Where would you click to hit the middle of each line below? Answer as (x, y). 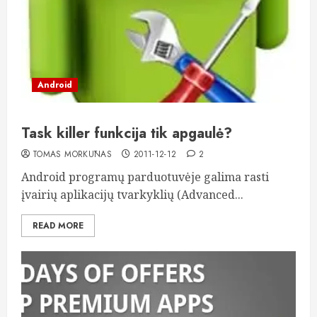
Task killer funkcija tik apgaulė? (127, 133)
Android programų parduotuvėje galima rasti (145, 177)
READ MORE (58, 226)
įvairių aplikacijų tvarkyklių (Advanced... (132, 195)
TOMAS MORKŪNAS (73, 154)
